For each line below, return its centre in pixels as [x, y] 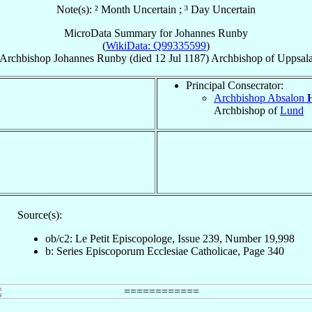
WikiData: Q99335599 [156, 45]
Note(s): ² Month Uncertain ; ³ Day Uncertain [156, 9]
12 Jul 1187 [180, 58]
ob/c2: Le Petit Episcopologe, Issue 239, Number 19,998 [170, 238]
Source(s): [40, 214]
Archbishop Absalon [260, 97]
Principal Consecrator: [235, 85]
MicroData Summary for [119, 33]
